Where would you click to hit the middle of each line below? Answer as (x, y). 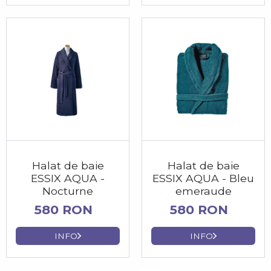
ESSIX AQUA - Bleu (203, 178)
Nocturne (68, 191)
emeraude (203, 191)
